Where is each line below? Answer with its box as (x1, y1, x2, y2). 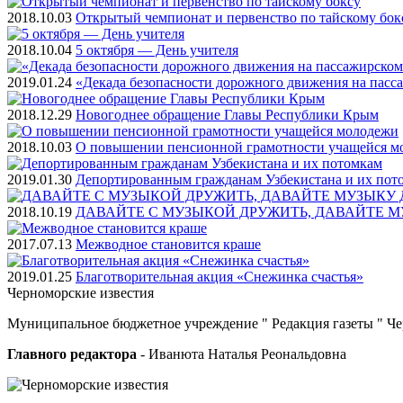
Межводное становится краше (76, 236, 261, 252)
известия (100, 284, 154, 300)
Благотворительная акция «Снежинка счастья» (76, 268, 363, 284)
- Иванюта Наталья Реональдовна (137, 345, 346, 362)
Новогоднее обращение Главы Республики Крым (76, 106, 379, 122)
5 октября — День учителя (76, 41, 238, 58)
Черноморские (7, 284, 100, 300)
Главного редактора (7, 345, 137, 362)
